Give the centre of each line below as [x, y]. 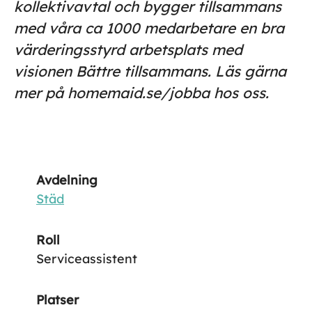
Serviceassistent [87, 259]
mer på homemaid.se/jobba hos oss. [141, 93]
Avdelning [67, 180]
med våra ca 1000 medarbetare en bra [149, 28]
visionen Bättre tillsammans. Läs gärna [150, 71]
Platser [57, 300]
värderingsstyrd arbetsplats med [128, 49]
